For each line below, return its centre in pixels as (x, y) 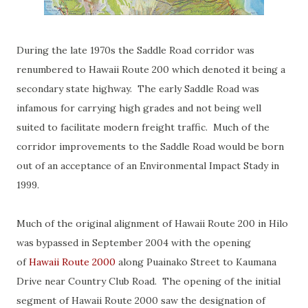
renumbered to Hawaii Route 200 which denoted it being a (151, 69)
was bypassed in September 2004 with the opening (134, 243)
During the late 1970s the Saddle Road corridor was (135, 50)
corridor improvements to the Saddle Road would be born (150, 146)
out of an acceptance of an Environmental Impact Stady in (148, 166)
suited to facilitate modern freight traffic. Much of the (143, 127)
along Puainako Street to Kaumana (196, 262)
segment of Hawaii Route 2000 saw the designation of (141, 300)
